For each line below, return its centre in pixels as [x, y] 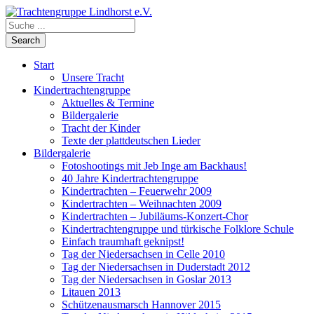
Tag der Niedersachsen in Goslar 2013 [146, 279]
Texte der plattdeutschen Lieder [131, 141]
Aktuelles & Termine [108, 103]
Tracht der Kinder [101, 128]
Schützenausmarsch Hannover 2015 [141, 305]
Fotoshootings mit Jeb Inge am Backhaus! [154, 166]
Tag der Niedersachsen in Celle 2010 [143, 254]
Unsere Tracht [93, 77]
